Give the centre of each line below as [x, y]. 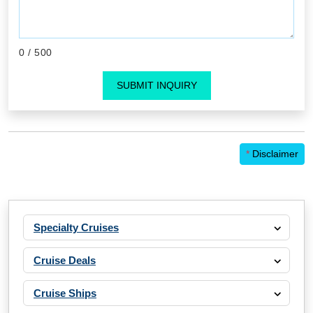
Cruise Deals [65, 261]
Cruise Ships [65, 293]
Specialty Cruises [76, 228]
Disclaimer [274, 154]
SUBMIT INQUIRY [156, 86]
